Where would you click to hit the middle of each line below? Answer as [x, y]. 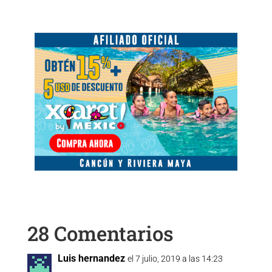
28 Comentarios [100, 233]
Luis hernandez [91, 259]
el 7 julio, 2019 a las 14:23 [175, 259]
